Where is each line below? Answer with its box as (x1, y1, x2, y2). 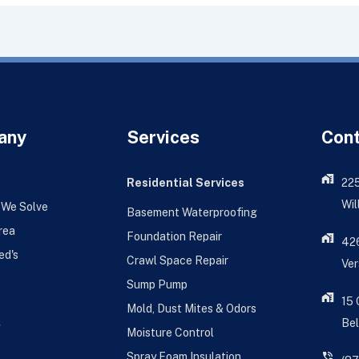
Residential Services (126, 176, 244, 190)
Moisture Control (126, 326, 214, 340)
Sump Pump (126, 278, 188, 292)
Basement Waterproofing (126, 206, 257, 220)
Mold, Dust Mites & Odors (126, 302, 256, 316)
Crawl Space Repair (126, 254, 228, 268)
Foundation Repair (126, 230, 222, 244)
